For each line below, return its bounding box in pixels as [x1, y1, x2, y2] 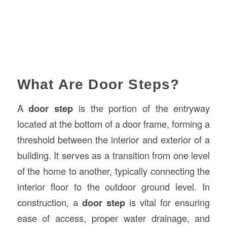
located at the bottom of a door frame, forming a [17, 117, 210, 130]
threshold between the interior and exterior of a [17, 132, 210, 146]
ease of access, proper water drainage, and [17, 211, 210, 224]
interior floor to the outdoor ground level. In [17, 179, 210, 193]
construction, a [17, 195, 82, 209]
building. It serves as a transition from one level [17, 148, 210, 162]
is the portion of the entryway [73, 101, 210, 115]
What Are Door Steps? [17, 77, 180, 93]
